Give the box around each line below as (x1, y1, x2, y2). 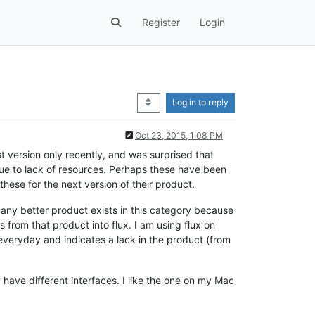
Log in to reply (172, 96, 229, 108)
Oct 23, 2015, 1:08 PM (135, 129, 223, 141)
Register (142, 16, 180, 29)
